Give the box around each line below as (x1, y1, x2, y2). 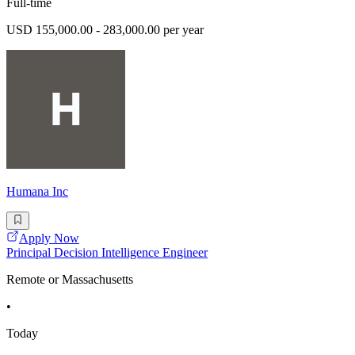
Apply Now (19, 231, 79, 245)
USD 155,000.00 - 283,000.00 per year (6, 23, 204, 37)
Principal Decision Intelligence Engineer (6, 245, 208, 259)
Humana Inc (6, 185, 68, 199)
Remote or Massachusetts (6, 272, 133, 286)
